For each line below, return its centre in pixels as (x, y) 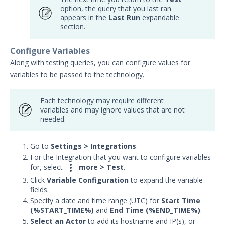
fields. (39, 190)
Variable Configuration (88, 180)
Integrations (112, 146)
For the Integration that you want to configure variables (121, 157)
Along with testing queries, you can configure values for (100, 63)
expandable (161, 18)
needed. (53, 119)
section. (73, 27)
